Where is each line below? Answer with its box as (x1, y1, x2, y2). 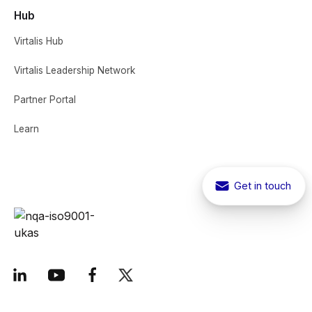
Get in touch (234, 180, 292, 192)
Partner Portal (14, 93, 76, 105)
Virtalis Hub (14, 35, 63, 47)
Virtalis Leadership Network (14, 64, 135, 76)
